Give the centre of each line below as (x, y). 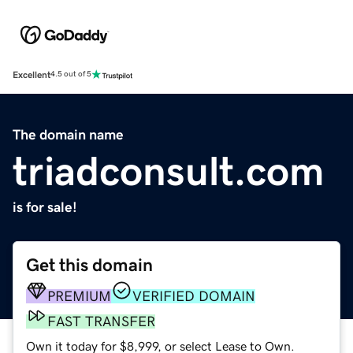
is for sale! (45, 207)
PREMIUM (79, 296)
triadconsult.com (169, 171)
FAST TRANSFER (101, 321)
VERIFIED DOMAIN (194, 296)
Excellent (32, 74)
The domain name (68, 134)
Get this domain (89, 265)
